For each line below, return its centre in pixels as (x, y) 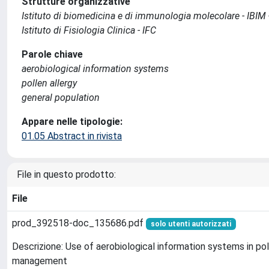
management (40, 261)
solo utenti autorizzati (191, 224)
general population (61, 98)
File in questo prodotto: (66, 174)
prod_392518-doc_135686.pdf (79, 223)
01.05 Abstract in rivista (72, 136)
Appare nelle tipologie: (72, 122)
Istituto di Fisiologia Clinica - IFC (89, 30)
